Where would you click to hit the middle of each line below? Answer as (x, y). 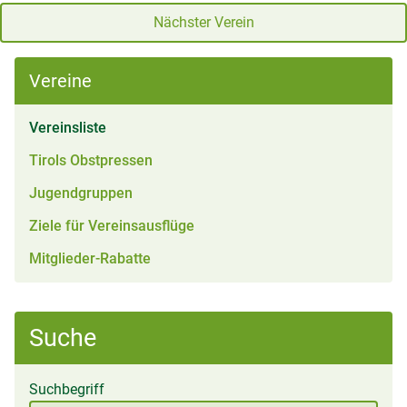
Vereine (60, 81)
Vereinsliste (68, 128)
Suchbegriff (67, 390)
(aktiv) (126, 127)
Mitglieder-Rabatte (90, 259)
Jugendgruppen (81, 194)
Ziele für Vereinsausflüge (112, 226)
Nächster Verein (203, 23)
